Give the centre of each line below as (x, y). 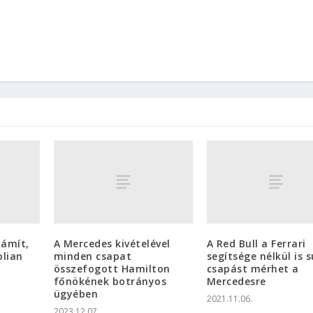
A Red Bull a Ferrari (256, 244)
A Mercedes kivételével (112, 244)
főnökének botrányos (110, 282)
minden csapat (93, 256)
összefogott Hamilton (112, 269)
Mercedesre (236, 282)
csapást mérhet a (253, 269)
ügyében (76, 294)
